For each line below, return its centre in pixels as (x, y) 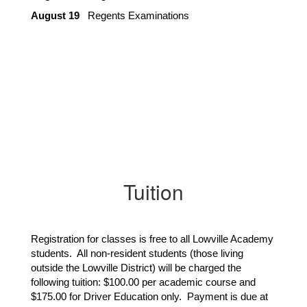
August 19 (55, 16)
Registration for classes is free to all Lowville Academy (152, 239)
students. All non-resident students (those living (137, 254)
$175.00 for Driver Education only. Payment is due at (149, 297)
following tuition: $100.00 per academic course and (143, 282)
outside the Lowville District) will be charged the (136, 268)
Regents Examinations (134, 16)
